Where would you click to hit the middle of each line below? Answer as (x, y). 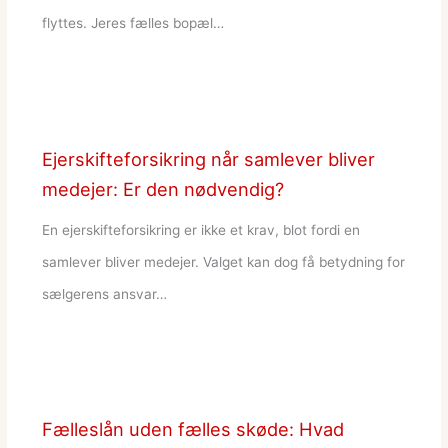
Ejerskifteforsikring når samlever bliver (208, 159)
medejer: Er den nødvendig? (162, 189)
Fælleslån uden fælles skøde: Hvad (192, 429)
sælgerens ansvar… (104, 293)
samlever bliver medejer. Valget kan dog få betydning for (223, 261)
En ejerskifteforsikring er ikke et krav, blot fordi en (200, 229)
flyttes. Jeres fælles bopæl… (132, 23)
